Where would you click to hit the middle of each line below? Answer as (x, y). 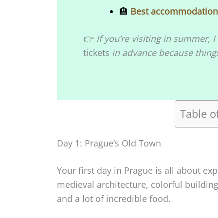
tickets (96, 52)
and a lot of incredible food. (114, 198)
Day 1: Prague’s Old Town (109, 143)
